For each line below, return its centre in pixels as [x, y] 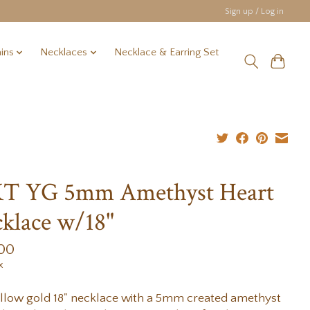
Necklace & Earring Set [166, 53]
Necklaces [64, 53]
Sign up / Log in [255, 11]
